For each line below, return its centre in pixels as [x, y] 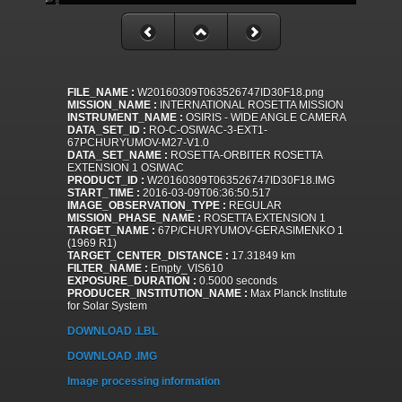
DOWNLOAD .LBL [113, 332]
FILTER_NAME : [108, 269]
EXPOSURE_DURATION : [132, 281]
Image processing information [144, 382]
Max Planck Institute [297, 294]
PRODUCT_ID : [106, 181]
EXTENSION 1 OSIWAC [126, 168]
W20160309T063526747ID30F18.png [229, 93]
